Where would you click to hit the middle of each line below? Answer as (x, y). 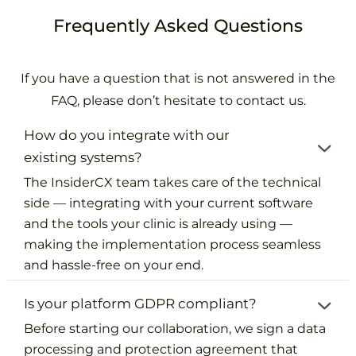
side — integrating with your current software (169, 203)
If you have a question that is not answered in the (178, 78)
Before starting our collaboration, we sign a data (175, 328)
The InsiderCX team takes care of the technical (173, 182)
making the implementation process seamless (173, 244)
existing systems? (83, 157)
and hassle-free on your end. (114, 265)
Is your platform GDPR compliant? (141, 303)
